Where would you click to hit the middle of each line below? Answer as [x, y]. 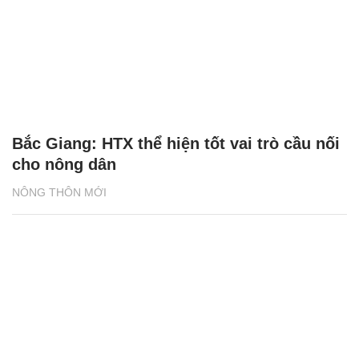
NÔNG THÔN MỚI [59, 193]
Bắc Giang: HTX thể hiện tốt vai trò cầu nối [176, 144]
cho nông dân [64, 165]
